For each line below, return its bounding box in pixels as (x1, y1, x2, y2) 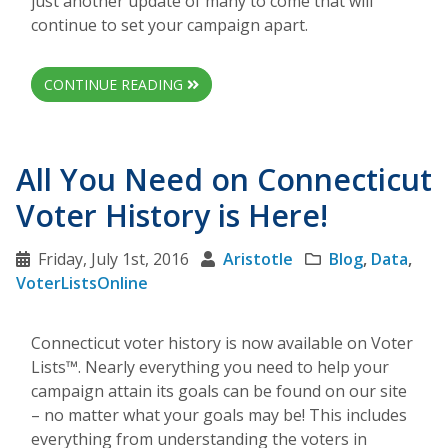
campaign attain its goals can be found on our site (31, 379, 407, 402)
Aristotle (223, 247, 293, 270)
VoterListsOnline (16, 271, 148, 294)
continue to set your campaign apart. (31, 13, 308, 36)
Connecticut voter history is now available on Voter (31, 331, 413, 354)
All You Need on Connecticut (16, 158, 432, 200)
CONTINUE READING (44, 74, 187, 94)
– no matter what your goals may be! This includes (31, 403, 407, 426)
